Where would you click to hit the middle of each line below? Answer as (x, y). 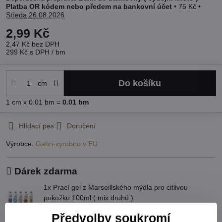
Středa (16, 15)
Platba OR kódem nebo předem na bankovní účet (90, 7)
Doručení (81, 126)
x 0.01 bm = (43, 102)
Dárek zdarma (45, 171)
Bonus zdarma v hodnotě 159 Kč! (88, 208)
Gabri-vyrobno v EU (67, 144)
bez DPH (46, 44)
